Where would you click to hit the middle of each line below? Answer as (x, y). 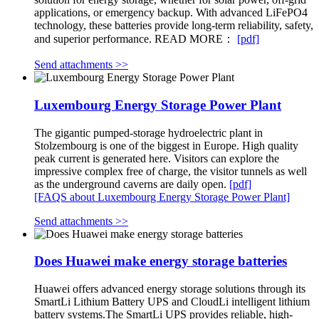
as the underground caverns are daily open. (132, 184)
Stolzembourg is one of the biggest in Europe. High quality (166, 145)
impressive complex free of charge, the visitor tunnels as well (171, 171)
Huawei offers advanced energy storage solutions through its (170, 288)
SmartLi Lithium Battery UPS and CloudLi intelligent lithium (172, 301)
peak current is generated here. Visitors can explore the (157, 158)
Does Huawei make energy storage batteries (161, 261)
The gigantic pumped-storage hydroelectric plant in (148, 132)
